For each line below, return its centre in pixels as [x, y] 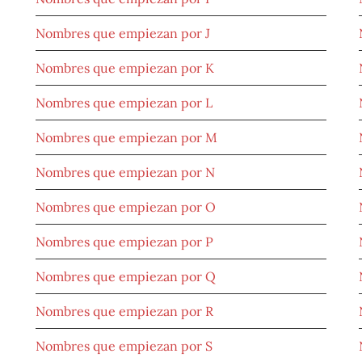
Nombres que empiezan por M [126, 138]
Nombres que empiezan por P [124, 242]
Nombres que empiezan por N [125, 173]
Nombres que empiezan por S [124, 346]
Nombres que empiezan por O [126, 207]
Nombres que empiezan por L [124, 103]
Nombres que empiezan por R [124, 311]
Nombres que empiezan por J [123, 34]
